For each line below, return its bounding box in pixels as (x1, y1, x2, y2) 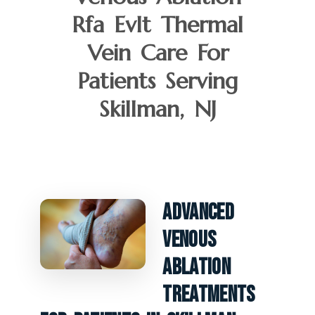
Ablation (162, 253, 231, 281)
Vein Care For (86, 38, 229, 67)
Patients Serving (77, 66, 238, 95)
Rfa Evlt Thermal (72, 10, 243, 39)
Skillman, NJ (98, 94, 217, 123)
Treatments (162, 281, 255, 309)
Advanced (162, 198, 234, 226)
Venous (162, 226, 217, 254)
